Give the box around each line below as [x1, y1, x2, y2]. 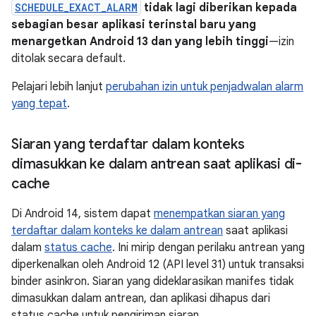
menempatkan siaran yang [154, 207, 285, 221]
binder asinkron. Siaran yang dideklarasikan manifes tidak [11, 274, 293, 288]
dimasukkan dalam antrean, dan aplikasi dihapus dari [11, 291, 270, 305]
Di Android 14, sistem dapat [11, 207, 154, 221]
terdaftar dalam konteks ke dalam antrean [11, 224, 223, 238]
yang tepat [11, 97, 67, 111]
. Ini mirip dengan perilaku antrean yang [112, 241, 305, 255]
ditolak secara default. [11, 51, 126, 66]
